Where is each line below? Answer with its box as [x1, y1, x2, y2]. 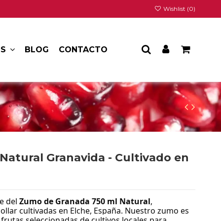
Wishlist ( [162, 5, 189, 12]
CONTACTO [59, 44, 108, 54]
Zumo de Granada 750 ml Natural [19, 196, 151, 207]
